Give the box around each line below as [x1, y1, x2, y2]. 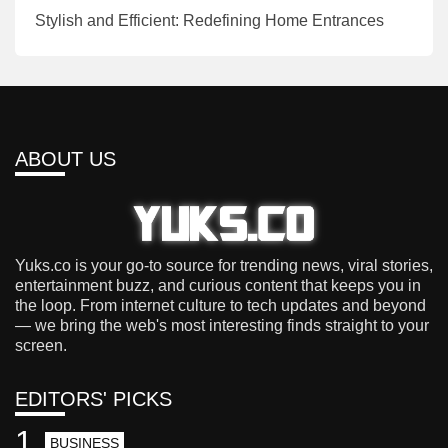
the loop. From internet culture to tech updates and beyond [15, 296, 426, 314]
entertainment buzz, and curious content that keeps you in [15, 276, 421, 294]
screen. [15, 336, 67, 354]
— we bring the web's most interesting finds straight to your [15, 316, 429, 334]
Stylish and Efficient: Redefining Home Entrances [35, 11, 384, 29]
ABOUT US [15, 147, 116, 170]
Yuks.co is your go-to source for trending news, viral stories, [15, 256, 433, 274]
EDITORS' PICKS [15, 387, 172, 410]
